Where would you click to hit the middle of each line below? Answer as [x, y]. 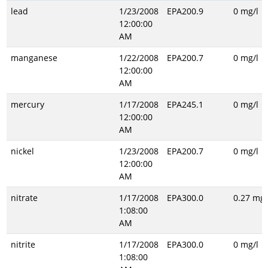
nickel [22, 151]
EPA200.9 [185, 11]
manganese [34, 58]
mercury [27, 104]
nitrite [23, 244]
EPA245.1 [185, 104]
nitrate [24, 198]
